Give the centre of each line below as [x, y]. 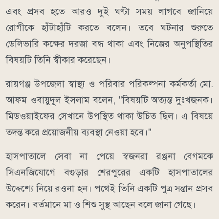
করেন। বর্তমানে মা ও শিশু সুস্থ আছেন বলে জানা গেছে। [101, 204]
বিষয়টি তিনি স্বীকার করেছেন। [58, 60]
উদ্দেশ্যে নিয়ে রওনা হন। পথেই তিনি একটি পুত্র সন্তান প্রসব [109, 188]
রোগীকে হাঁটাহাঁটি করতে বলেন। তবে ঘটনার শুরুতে [109, 27]
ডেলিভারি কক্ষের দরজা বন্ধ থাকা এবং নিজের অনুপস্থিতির [109, 44]
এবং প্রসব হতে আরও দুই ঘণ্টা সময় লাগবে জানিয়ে [109, 11]
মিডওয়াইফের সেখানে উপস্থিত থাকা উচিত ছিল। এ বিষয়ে [109, 116]
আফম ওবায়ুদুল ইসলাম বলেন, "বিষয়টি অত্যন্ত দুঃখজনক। [109, 100]
